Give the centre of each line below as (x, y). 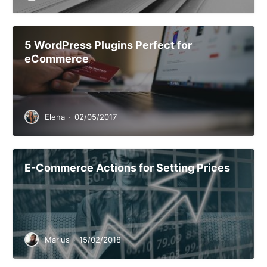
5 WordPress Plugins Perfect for (108, 45)
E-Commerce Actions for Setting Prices (127, 168)
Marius (57, 240)
